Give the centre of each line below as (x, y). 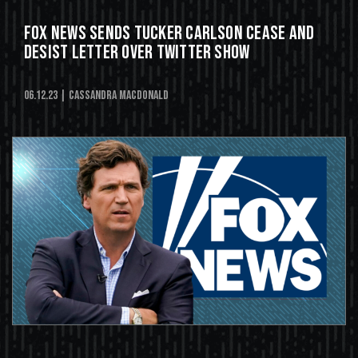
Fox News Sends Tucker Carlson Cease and (169, 34)
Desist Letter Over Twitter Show (137, 53)
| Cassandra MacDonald (114, 96)
